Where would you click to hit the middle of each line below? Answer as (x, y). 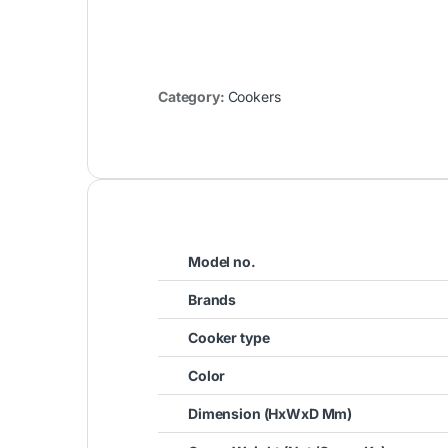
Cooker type (229, 337)
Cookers (254, 96)
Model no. (222, 261)
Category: (193, 96)
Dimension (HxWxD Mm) (270, 413)
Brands (212, 299)
